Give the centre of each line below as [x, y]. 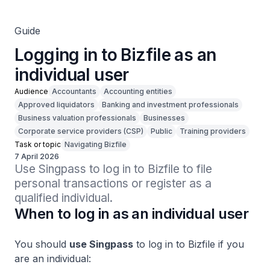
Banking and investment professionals [170, 105]
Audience [31, 91]
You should [42, 244]
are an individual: [53, 259]
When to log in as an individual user [131, 214]
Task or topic [38, 144]
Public [162, 131]
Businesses [164, 118]
